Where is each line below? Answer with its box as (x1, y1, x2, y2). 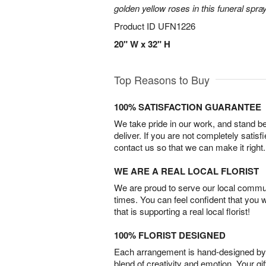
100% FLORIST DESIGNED (114, 229, 226, 242)
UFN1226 (158, 20, 195, 32)
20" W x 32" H (114, 37, 170, 50)
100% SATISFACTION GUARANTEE (114, 100, 261, 113)
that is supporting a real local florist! (114, 205, 250, 217)
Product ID (114, 20, 158, 32)
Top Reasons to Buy (114, 72, 210, 87)
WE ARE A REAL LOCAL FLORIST (114, 164, 259, 178)
